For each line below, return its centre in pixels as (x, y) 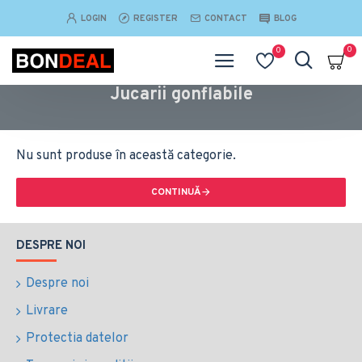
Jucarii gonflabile (181, 95)
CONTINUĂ (176, 192)
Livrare (47, 311)
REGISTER (155, 18)
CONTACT (225, 18)
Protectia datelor (77, 339)
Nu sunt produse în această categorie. (126, 156)
